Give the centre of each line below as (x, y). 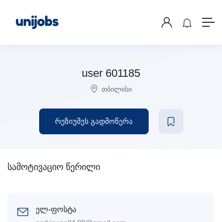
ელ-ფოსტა (56, 209)
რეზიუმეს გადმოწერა (94, 121)
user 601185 (111, 73)
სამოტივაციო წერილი (54, 167)
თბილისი (117, 89)
